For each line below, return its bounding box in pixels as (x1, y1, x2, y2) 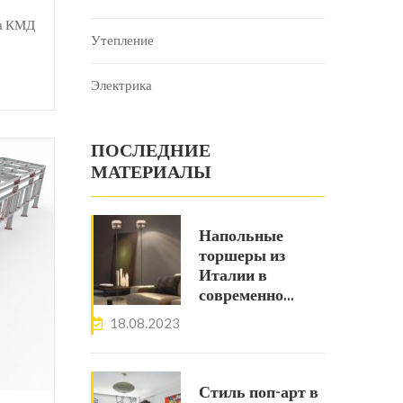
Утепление (91, 32, 154, 49)
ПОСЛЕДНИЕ (91, 139, 210, 163)
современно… (199, 285, 294, 306)
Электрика (91, 77, 152, 94)
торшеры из (199, 246, 285, 266)
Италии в (199, 265, 267, 286)
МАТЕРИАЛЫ (91, 161, 211, 184)
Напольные (199, 226, 283, 246)
